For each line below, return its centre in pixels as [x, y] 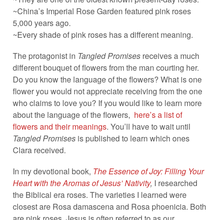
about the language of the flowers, [73, 114]
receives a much [171, 55]
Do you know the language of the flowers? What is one [107, 79]
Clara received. [39, 150]
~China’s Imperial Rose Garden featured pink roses [102, 11]
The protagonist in [45, 55]
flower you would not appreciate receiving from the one [107, 91]
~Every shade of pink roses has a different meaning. [103, 34]
